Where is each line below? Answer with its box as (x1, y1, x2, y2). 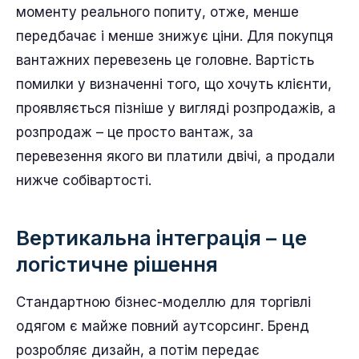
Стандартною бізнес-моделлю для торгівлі (16, 294, 311, 310)
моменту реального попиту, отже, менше (16, 4, 299, 20)
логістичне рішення (16, 252, 218, 276)
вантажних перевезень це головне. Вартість (16, 52, 314, 68)
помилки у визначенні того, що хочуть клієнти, (16, 76, 332, 92)
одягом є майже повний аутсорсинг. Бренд (16, 318, 309, 334)
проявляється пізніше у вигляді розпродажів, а (16, 100, 336, 116)
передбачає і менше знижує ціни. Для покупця (16, 28, 333, 44)
